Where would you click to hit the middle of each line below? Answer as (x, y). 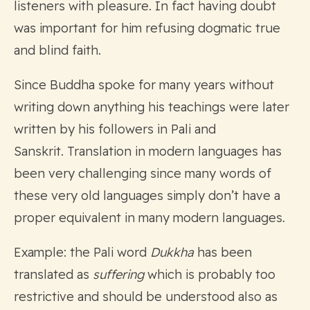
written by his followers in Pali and (115, 129)
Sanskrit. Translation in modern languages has (148, 151)
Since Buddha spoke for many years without (144, 84)
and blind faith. (57, 50)
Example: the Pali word (80, 252)
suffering (120, 274)
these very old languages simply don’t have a (147, 195)
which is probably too (211, 274)
